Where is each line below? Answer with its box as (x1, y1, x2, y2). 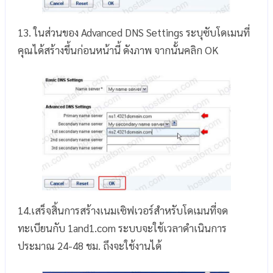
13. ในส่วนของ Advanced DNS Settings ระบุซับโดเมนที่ (18, 26, 250, 40)
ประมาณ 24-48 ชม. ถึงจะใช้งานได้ (18, 238, 161, 252)
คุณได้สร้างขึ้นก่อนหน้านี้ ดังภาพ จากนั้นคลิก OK (18, 43, 218, 57)
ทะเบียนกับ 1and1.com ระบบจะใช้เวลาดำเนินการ (18, 221, 227, 235)
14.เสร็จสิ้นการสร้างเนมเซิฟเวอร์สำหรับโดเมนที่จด (18, 203, 228, 217)
